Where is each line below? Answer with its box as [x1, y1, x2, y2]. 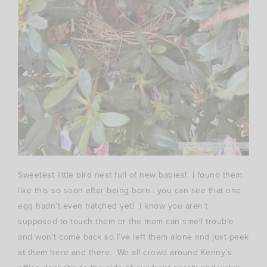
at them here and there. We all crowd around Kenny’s [18, 246, 232, 259]
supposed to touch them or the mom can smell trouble [18, 215, 234, 228]
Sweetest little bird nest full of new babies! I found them [18, 168, 243, 181]
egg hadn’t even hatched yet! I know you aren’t [18, 199, 208, 212]
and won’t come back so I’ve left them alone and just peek [18, 230, 249, 243]
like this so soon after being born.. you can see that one [18, 184, 241, 197]
